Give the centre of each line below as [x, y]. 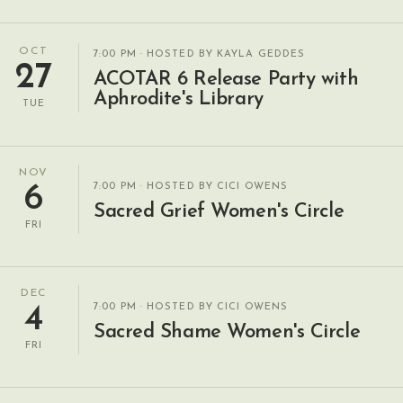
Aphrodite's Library [179, 99]
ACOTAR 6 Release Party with [226, 80]
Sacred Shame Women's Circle [227, 332]
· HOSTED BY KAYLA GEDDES [221, 54]
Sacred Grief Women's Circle [219, 211]
